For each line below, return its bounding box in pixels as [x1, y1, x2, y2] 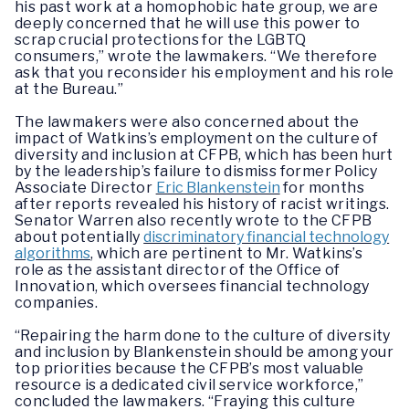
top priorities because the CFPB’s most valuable [15, 360, 364, 378]
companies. [15, 294, 99, 312]
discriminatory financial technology [143, 228, 390, 246]
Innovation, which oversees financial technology [15, 278, 370, 296]
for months [279, 179, 365, 197]
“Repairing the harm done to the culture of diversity [15, 327, 391, 345]
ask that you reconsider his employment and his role [15, 64, 394, 82]
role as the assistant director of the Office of [15, 261, 341, 279]
